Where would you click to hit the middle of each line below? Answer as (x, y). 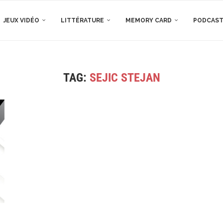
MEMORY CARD (149, 20)
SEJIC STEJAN (125, 78)
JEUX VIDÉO (21, 20)
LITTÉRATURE (82, 20)
